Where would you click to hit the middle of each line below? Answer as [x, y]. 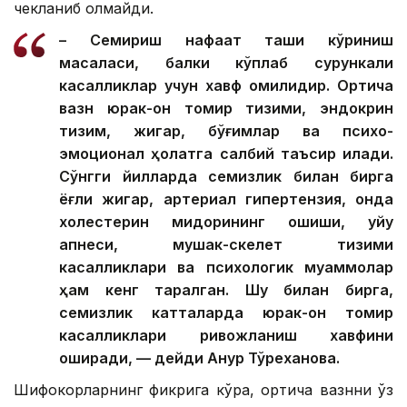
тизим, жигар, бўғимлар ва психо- [226, 130]
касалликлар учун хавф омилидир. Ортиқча [226, 85]
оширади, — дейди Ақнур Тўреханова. [199, 357]
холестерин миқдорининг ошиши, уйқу [226, 221]
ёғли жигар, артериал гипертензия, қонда [226, 199]
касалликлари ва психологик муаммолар [226, 267]
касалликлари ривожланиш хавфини [226, 335]
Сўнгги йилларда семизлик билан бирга [226, 176]
